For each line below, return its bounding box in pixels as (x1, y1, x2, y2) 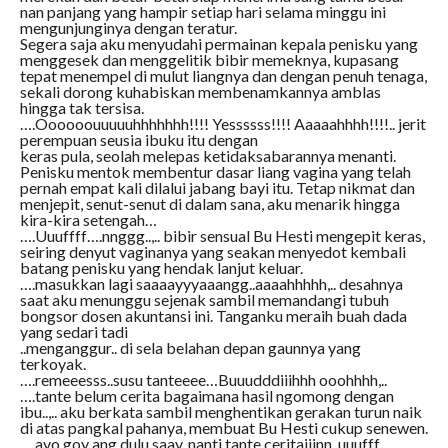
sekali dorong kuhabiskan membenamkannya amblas (19, 82, 381, 102)
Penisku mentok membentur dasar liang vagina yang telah (19, 162, 411, 182)
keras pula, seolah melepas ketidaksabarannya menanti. (19, 146, 396, 166)
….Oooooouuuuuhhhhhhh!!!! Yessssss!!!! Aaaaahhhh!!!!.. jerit (19, 114, 426, 134)
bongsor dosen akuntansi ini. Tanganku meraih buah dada (19, 306, 407, 326)
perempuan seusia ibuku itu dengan (19, 130, 261, 150)
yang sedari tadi (19, 322, 131, 342)
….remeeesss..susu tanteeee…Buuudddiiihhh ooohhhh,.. (19, 370, 387, 390)
